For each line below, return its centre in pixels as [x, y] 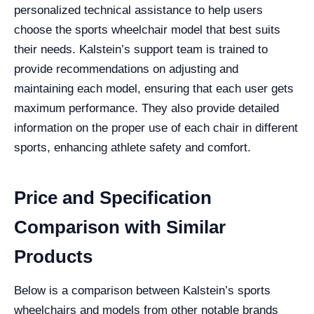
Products [53, 257]
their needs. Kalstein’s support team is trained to [141, 49]
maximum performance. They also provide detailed [146, 108]
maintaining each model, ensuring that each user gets [154, 89]
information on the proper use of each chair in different [156, 128]
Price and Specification [113, 198]
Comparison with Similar [120, 227]
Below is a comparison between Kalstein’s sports [142, 291]
